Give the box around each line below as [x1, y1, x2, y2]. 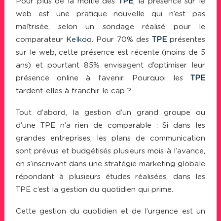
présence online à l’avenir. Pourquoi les [16, 74, 190, 82]
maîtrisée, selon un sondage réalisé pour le [16, 23, 205, 31]
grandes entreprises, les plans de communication [16, 135, 205, 142]
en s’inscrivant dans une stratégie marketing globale [16, 160, 205, 168]
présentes [167, 36, 205, 43]
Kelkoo [66, 36, 92, 43]
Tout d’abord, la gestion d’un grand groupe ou [16, 109, 205, 116]
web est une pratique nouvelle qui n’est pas [16, 10, 205, 18]
